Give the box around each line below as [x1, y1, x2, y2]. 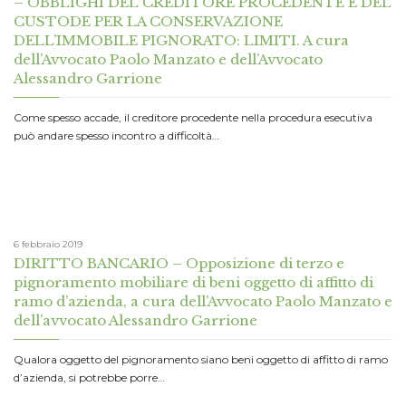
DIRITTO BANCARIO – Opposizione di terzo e [14, 254, 344, 272]
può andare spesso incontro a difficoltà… [14, 129, 219, 143]
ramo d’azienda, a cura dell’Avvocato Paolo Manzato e [14, 292, 392, 310]
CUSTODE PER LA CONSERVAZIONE [14, 13, 283, 31]
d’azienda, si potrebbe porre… [14, 370, 165, 384]
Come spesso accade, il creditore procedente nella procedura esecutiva [14, 111, 372, 125]
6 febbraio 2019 [14, 237, 82, 250]
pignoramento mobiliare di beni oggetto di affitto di [14, 273, 373, 291]
